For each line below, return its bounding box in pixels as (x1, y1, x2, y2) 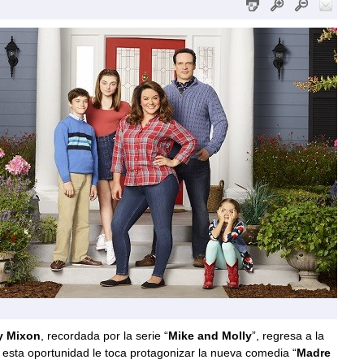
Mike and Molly (167, 329, 252, 342)
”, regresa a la (251, 329, 324, 342)
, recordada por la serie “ (40, 329, 168, 342)
